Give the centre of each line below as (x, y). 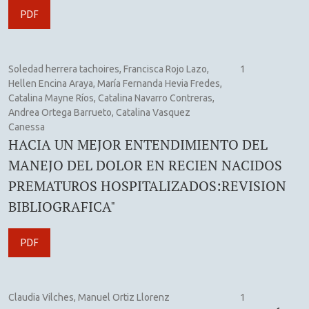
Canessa (27, 127)
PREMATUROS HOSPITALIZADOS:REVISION (147, 186)
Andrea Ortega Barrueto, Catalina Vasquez (99, 112)
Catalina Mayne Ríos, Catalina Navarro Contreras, (111, 98)
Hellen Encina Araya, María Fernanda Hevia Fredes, (115, 83)
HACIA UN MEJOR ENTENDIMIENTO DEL (138, 144)
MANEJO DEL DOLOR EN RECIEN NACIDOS (145, 165)
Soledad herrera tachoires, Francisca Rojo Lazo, (109, 69)
